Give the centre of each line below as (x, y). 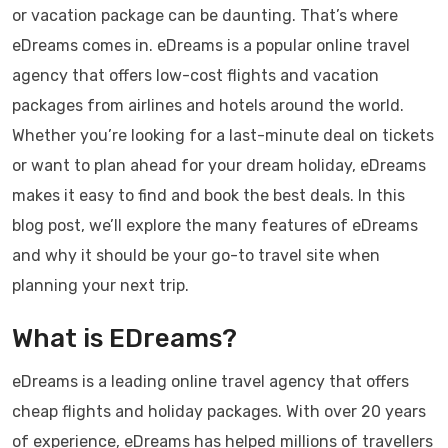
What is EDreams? (124, 338)
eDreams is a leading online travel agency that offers (210, 381)
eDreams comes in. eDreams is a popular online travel (211, 45)
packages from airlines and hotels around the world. (208, 105)
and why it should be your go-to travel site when (196, 255)
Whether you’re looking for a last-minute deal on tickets (223, 135)
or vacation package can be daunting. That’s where (205, 15)
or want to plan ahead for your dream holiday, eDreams (219, 165)
